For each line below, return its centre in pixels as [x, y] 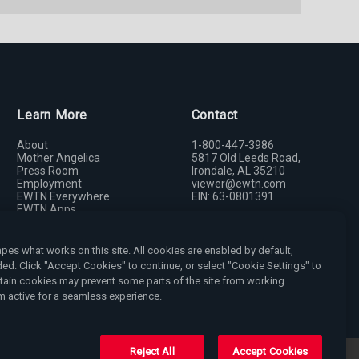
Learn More [52, 115]
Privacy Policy [52, 235]
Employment [50, 184]
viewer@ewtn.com [238, 184]
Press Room [48, 171]
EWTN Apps [47, 210]
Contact [215, 115]
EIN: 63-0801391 [232, 197]
